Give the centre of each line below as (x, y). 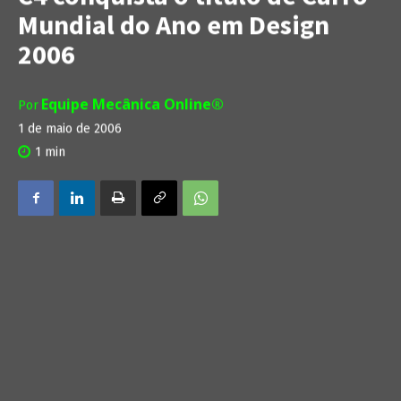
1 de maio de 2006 (70, 129)
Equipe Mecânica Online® (132, 104)
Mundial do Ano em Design (174, 25)
